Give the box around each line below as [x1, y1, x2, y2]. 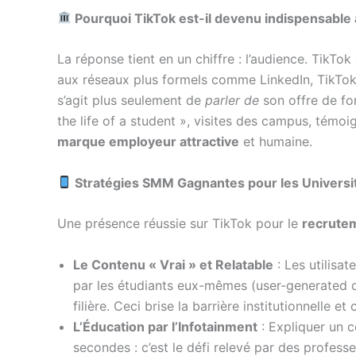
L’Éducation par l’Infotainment [73, 318, 257, 335]
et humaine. [239, 133, 312, 150]
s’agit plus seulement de [57, 92, 205, 109]
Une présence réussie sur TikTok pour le [57, 215, 302, 232]
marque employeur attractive [57, 133, 239, 150]
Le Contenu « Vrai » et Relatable [73, 256, 273, 273]
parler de [205, 92, 259, 109]
